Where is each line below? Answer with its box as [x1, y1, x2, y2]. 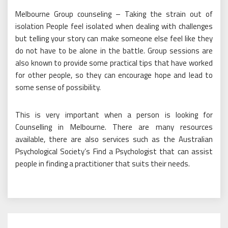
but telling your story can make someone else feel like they [15, 33, 213, 45]
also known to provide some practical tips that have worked [15, 57, 213, 69]
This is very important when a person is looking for [15, 109, 213, 121]
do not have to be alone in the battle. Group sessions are [15, 45, 213, 57]
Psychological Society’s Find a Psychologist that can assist [15, 146, 213, 158]
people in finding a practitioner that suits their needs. [15, 158, 190, 170]
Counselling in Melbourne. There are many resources [15, 121, 213, 133]
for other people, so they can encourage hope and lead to [15, 69, 213, 81]
